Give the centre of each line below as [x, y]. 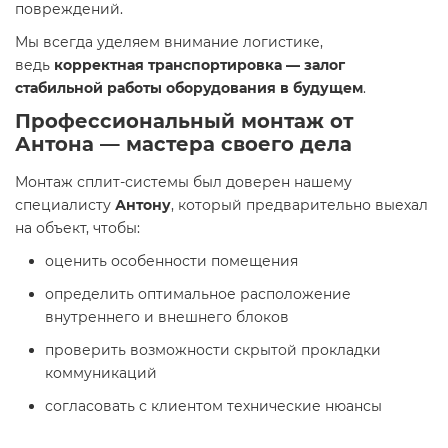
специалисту [65, 205]
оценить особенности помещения [171, 261]
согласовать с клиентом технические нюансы [213, 406]
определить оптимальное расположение [198, 294]
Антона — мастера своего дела [183, 144]
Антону [143, 205]
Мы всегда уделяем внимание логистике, [169, 42]
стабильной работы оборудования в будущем [189, 88]
